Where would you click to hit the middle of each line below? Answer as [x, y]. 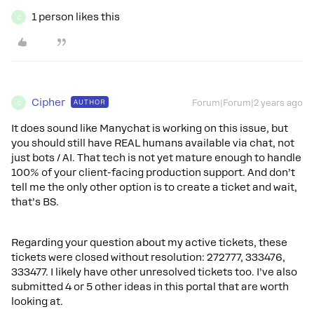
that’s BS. [36, 202]
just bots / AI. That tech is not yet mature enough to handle [156, 158]
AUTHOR [90, 102]
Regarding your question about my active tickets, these [149, 243]
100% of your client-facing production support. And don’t [153, 172]
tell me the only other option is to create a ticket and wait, [154, 187]
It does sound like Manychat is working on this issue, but [150, 128]
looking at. [39, 301]
